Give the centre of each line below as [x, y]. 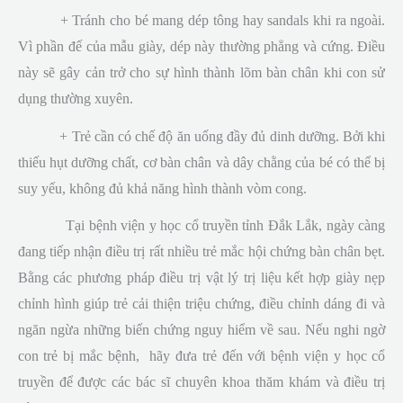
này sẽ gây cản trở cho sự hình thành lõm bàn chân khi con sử [201, 72]
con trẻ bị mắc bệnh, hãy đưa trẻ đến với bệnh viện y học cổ [201, 356]
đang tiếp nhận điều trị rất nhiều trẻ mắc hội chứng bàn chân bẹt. [201, 252]
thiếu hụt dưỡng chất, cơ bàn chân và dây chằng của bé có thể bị [201, 162]
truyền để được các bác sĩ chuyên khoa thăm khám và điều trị [201, 382]
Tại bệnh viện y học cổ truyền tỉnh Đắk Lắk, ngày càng [201, 226]
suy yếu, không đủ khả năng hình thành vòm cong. [162, 188]
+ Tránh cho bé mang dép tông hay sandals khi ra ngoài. [201, 20]
